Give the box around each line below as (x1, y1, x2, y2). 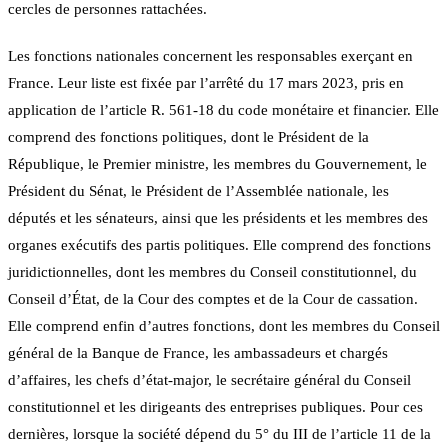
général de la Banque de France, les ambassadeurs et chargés (8, 344, 388, 361)
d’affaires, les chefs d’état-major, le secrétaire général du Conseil (8, 371, 411, 388)
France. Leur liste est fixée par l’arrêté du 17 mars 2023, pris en (8, 74, 404, 91)
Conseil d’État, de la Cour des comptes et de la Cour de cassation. (8, 290, 418, 307)
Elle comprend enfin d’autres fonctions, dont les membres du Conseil (8, 317, 440, 334)
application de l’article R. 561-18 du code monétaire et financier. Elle (8, 101, 439, 118)
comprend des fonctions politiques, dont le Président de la (8, 128, 369, 145)
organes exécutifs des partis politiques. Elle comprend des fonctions (8, 236, 431, 253)
